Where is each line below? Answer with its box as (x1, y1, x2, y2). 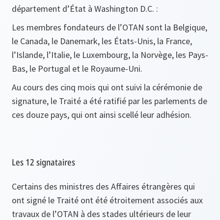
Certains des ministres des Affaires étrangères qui (12, 180, 195, 192)
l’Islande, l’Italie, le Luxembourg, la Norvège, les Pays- (12, 49, 208, 60)
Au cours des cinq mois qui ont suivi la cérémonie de (12, 81, 202, 93)
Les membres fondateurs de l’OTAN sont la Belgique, (12, 21, 207, 33)
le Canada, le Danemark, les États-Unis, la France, (12, 35, 192, 47)
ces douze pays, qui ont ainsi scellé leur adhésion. (12, 109, 192, 120)
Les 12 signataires (12, 156, 75, 168)
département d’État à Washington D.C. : (12, 2, 158, 14)
